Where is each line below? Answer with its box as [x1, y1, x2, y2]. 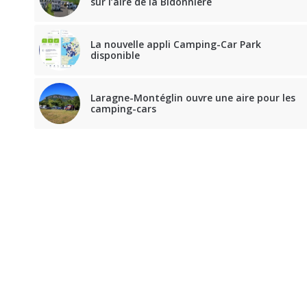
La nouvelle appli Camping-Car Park [90, 38, 261, 51]
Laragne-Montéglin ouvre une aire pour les [90, 91, 295, 105]
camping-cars [90, 102, 156, 116]
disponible [90, 49, 140, 62]
